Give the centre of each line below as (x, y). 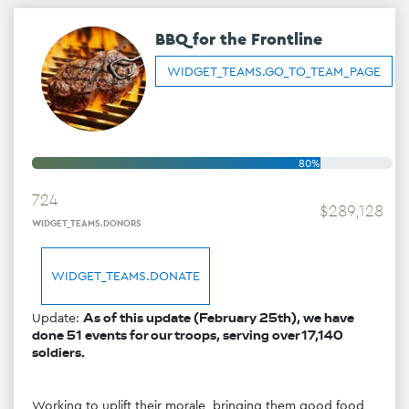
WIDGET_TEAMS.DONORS (87, 251)
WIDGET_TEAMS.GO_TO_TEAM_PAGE (274, 99)
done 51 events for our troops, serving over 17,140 (188, 363)
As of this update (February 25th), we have (219, 346)
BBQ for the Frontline (239, 67)
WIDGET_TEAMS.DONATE (126, 304)
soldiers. (58, 380)
